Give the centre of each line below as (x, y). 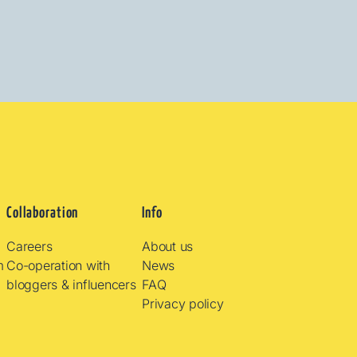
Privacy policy (183, 303)
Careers (29, 246)
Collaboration (43, 213)
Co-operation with (58, 265)
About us (168, 246)
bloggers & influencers (71, 284)
